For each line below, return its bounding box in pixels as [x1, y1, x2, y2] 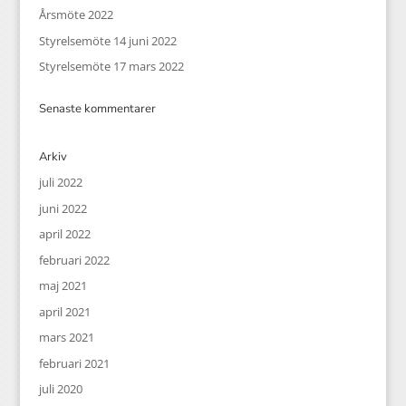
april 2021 [38, 303, 91, 320]
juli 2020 [38, 381, 82, 397]
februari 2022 [38, 251, 110, 268]
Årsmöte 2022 [38, 6, 113, 23]
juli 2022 [38, 174, 82, 190]
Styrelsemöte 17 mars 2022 [38, 58, 184, 74]
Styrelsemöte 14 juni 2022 [38, 32, 177, 49]
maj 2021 [38, 277, 87, 294]
